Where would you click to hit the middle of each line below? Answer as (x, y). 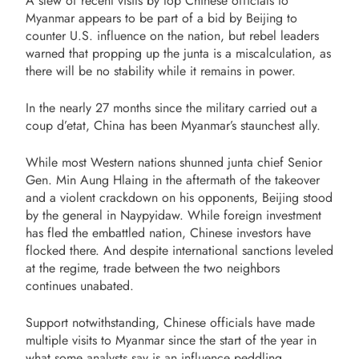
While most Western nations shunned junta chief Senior (174, 163)
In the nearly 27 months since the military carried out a (171, 108)
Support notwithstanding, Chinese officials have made (170, 323)
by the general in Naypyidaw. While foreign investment (173, 216)
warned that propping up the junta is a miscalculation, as (178, 54)
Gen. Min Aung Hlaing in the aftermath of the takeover (173, 180)
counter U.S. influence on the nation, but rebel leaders (172, 36)
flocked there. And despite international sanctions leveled (179, 251)
